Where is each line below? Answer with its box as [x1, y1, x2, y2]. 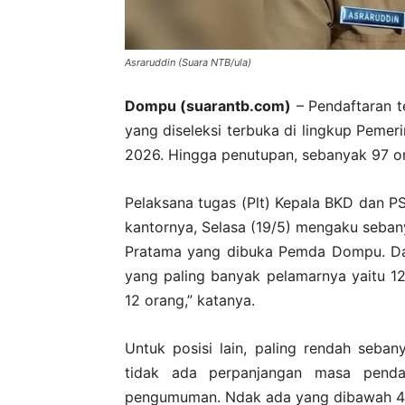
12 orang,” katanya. [125, 290, 255, 309]
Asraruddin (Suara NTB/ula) [125, 55, 251, 69]
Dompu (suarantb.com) [125, 96, 292, 115]
